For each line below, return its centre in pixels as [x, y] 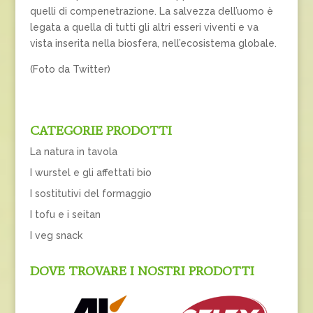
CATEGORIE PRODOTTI [101, 131]
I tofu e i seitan [65, 215]
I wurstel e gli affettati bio [90, 173]
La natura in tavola [73, 152]
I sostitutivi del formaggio [90, 194]
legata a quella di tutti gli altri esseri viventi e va [144, 28]
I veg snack [56, 236]
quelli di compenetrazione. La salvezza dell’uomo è [151, 12]
